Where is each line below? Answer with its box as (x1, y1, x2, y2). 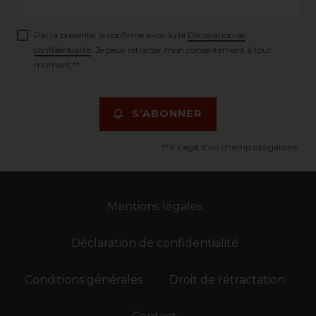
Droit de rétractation (169, 272, 285, 286)
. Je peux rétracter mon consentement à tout (91, 44, 272, 55)
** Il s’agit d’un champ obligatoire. (162, 141, 299, 152)
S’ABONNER (132, 107, 202, 121)
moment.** (34, 59, 80, 70)
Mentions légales (107, 199, 202, 213)
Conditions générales (24, 272, 142, 286)
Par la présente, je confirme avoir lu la (34, 29, 188, 40)
